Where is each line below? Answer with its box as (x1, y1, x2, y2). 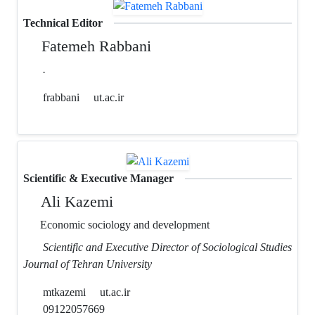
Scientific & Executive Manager (23, 172, 174, 186)
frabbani (40, 90, 79, 104)
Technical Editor (23, 15, 103, 30)
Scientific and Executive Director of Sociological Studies (43, 240, 292, 255)
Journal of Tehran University (23, 257, 152, 271)
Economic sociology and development (37, 218, 210, 232)
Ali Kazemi (37, 193, 114, 211)
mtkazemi (40, 285, 86, 300)
